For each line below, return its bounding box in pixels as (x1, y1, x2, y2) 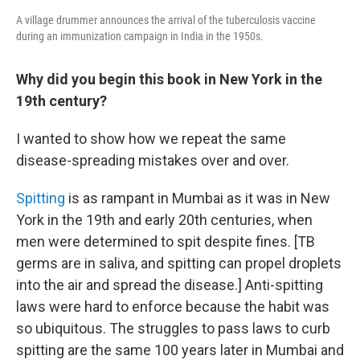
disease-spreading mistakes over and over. (16, 151, 289, 169)
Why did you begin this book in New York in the (16, 70, 322, 88)
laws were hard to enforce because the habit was (16, 297, 329, 315)
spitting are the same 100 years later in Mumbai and (16, 341, 344, 358)
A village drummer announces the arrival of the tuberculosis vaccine (16, 13, 316, 27)
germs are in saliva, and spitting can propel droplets (16, 254, 342, 272)
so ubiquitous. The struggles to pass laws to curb (16, 319, 330, 337)
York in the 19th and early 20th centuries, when (16, 211, 313, 228)
